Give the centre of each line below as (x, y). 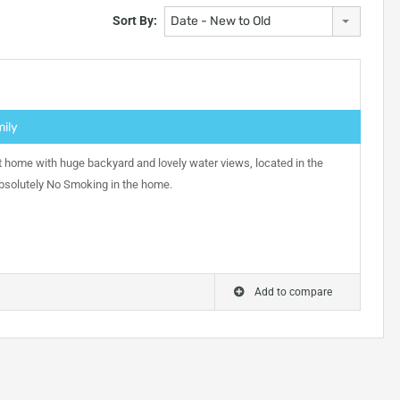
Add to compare (293, 292)
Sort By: (134, 20)
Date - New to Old (220, 21)
